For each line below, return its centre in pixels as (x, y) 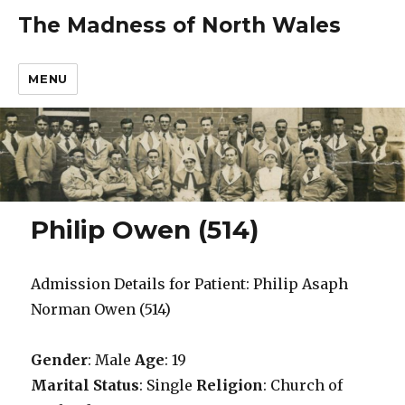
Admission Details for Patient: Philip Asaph (190, 284)
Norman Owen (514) (101, 310)
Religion (230, 386)
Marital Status (85, 386)
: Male (112, 360)
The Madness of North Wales (180, 25)
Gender (60, 360)
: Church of (303, 386)
